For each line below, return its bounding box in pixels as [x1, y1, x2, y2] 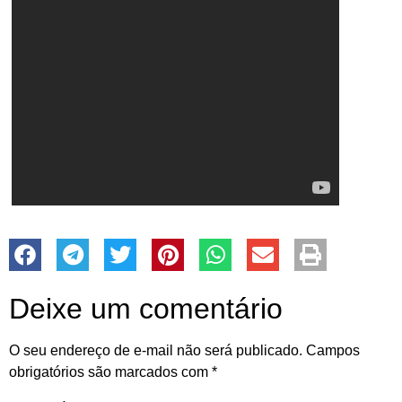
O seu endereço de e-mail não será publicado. [9, 343, 302, 359]
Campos [306, 343, 360, 359]
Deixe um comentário [9, 293, 283, 326]
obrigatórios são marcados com [9, 364, 212, 380]
